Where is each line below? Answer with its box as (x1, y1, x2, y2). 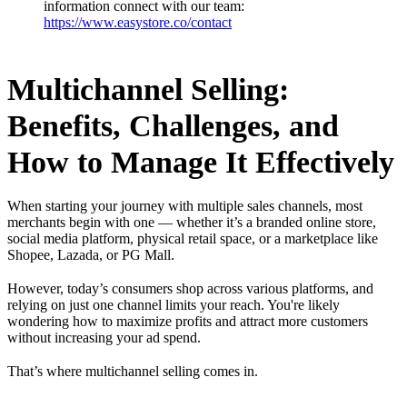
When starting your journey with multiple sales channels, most (7, 197, 362, 213)
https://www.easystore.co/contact (44, 14, 232, 30)
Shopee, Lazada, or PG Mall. (7, 246, 174, 263)
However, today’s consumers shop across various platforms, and (7, 281, 373, 297)
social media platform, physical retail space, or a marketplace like (7, 230, 378, 246)
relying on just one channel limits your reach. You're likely (7, 297, 340, 313)
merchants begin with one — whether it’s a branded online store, (7, 213, 376, 230)
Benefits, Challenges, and (7, 108, 339, 143)
